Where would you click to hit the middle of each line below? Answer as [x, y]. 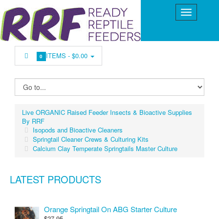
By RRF [33, 121]
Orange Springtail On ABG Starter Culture [110, 209]
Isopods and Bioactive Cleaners [78, 130]
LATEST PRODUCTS [55, 179]
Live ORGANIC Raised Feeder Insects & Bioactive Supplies [107, 112]
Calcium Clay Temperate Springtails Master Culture [105, 148]
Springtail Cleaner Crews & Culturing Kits [91, 139]
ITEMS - [59, 55]
